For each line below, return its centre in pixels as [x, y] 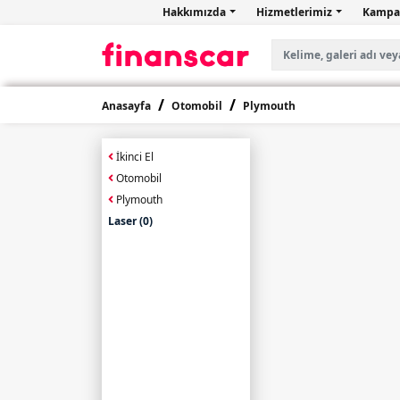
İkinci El [133, 157]
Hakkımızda [195, 12]
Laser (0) [130, 221]
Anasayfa [126, 106]
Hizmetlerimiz [295, 12]
